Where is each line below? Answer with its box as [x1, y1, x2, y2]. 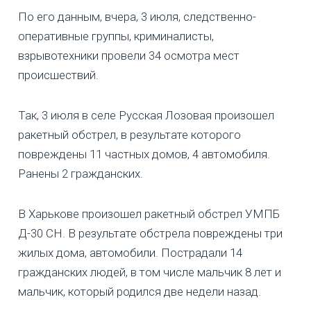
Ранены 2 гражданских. [18, 167, 143, 181]
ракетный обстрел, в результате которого [18, 128, 241, 142]
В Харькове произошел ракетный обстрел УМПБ [18, 207, 280, 221]
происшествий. [18, 68, 99, 83]
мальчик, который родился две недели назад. [18, 285, 261, 299]
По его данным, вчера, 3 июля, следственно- [18, 10, 256, 24]
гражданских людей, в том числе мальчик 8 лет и [18, 265, 281, 280]
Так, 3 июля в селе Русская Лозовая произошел [18, 108, 274, 123]
